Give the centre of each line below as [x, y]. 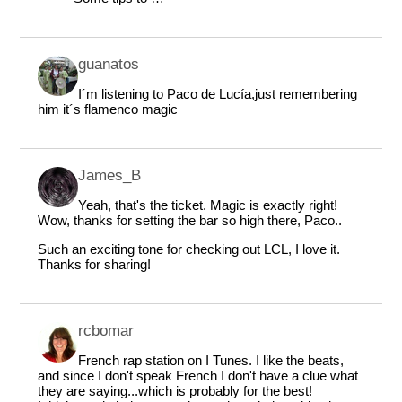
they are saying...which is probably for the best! [175, 391]
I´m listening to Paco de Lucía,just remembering [218, 94]
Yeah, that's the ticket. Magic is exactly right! [208, 205]
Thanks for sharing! [95, 265]
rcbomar [106, 331]
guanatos [109, 64]
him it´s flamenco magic [108, 109]
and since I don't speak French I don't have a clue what [198, 376]
